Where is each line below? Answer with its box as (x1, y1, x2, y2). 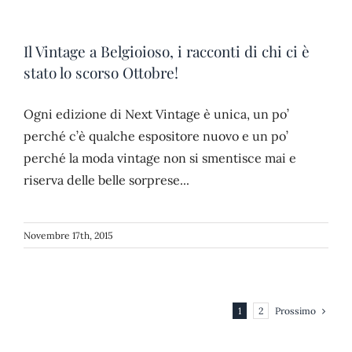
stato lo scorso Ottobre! (24, 61, 178, 82)
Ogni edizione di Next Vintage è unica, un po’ (24, 105, 289, 122)
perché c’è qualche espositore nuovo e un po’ (24, 127, 288, 144)
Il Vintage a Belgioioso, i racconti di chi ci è (24, 40, 310, 61)
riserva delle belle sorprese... (24, 171, 189, 188)
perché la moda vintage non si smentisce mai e (24, 149, 296, 166)
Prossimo (275, 304, 316, 317)
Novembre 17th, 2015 (24, 229, 113, 241)
